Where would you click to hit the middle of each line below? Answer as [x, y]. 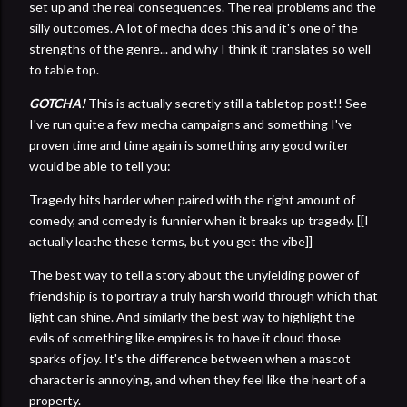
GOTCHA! [57, 103]
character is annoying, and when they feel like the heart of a [198, 379]
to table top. [64, 69]
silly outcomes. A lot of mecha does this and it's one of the [194, 27]
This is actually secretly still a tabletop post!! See [226, 103]
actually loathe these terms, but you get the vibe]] [171, 241]
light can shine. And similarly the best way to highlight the [192, 316]
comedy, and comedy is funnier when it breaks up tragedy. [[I [199, 220]
